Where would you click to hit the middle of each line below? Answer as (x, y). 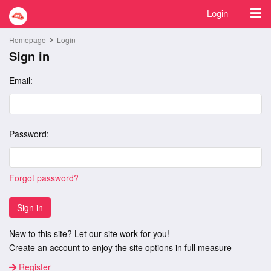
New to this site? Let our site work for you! (89, 233)
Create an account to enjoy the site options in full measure (120, 247)
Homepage (28, 40)
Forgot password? (44, 178)
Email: (21, 80)
